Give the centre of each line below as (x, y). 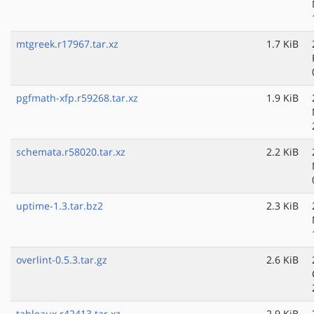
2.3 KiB (282, 206)
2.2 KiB (282, 152)
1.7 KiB (282, 44)
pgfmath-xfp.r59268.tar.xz (77, 98)
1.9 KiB (282, 98)
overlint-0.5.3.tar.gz (62, 260)
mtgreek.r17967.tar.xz (67, 44)
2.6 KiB (282, 260)
